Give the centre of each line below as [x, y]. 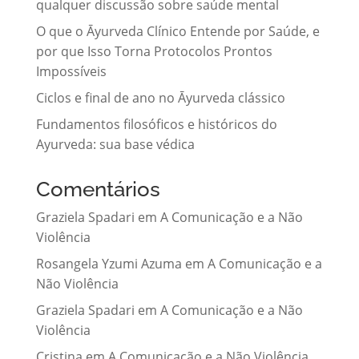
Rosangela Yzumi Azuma [109, 263]
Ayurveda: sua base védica [115, 144]
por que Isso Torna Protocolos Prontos [154, 51]
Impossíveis [71, 71]
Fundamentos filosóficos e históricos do [156, 124]
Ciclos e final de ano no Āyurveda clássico [160, 97]
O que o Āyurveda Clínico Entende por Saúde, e [177, 31]
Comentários [98, 189]
